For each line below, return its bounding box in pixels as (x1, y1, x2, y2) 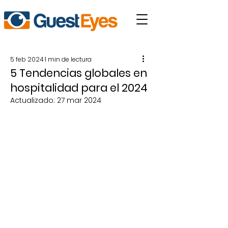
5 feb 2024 (10, 55, 44, 64)
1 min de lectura (45, 55, 92, 64)
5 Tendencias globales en (10, 66, 147, 80)
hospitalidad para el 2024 (10, 80, 148, 95)
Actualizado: (10, 95, 57, 105)
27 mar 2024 (57, 95, 101, 105)
